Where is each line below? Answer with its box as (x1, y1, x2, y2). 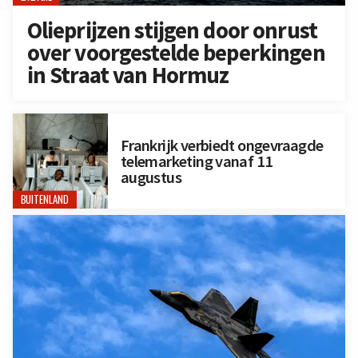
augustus (120, 166, 182, 188)
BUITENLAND (20, 192, 70, 208)
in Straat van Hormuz (26, 61, 229, 90)
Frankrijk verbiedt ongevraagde (120, 134, 324, 156)
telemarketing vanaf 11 (120, 150, 273, 172)
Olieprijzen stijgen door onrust (26, 16, 317, 46)
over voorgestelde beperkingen (26, 38, 325, 68)
